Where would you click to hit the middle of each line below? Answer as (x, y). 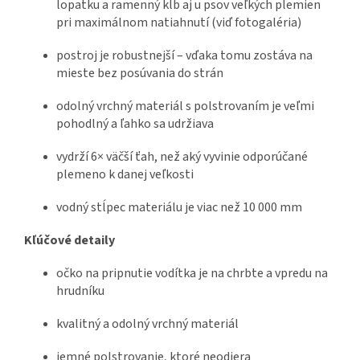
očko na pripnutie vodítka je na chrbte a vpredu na (192, 274)
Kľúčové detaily (70, 241)
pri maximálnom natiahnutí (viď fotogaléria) (179, 23)
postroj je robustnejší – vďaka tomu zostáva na (184, 56)
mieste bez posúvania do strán (140, 74)
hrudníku (80, 291)
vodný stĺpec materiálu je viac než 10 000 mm (179, 208)
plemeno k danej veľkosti (125, 175)
